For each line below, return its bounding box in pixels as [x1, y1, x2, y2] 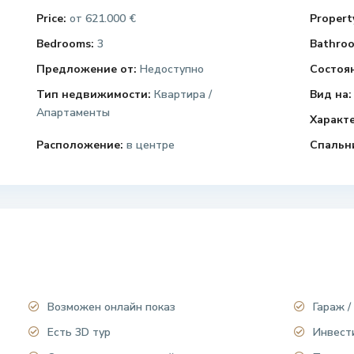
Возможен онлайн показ [47, 299, 175, 315]
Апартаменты [36, 105, 110, 121]
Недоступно [136, 62, 204, 77]
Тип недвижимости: [36, 87, 151, 103]
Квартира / [150, 87, 212, 103]
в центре [122, 137, 175, 153]
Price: [36, 11, 66, 27]
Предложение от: [36, 62, 137, 77]
